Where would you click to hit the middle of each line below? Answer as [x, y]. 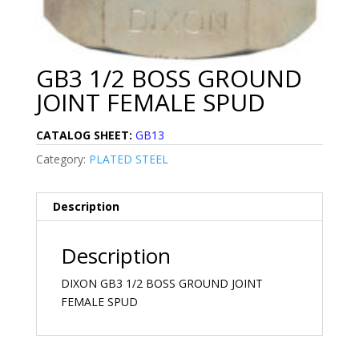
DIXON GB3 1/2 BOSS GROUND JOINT [161, 283]
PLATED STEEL [128, 159]
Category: [62, 159]
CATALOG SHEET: [84, 135]
